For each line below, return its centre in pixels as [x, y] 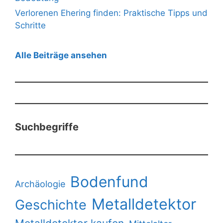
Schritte [30, 25]
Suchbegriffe [47, 127]
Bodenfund [109, 181]
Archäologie [40, 184]
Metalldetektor [144, 204]
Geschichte [51, 205]
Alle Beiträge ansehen [61, 55]
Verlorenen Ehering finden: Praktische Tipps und [111, 13]
